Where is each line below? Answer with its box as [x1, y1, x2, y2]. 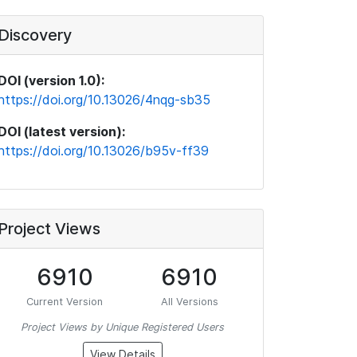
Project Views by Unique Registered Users [21, 321, 224, 333]
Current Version [26, 296, 104, 308]
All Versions [160, 296, 218, 308]
